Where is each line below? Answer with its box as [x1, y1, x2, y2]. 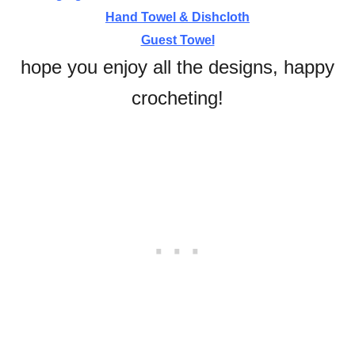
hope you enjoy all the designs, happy [21, 56, 334, 78]
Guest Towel [140, 33, 215, 48]
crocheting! [132, 87, 223, 109]
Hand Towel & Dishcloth [105, 10, 250, 25]
